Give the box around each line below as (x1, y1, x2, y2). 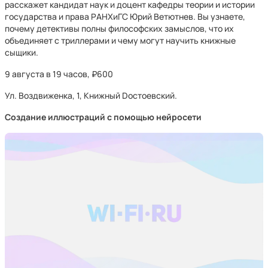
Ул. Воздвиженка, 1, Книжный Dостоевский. (5, 90, 177, 101)
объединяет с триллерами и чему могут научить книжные (5, 35, 236, 46)
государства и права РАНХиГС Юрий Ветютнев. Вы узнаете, (5, 11, 245, 22)
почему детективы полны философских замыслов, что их (5, 23, 234, 34)
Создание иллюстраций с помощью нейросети (5, 111, 202, 123)
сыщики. (5, 47, 38, 58)
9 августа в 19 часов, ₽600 (5, 68, 113, 80)
